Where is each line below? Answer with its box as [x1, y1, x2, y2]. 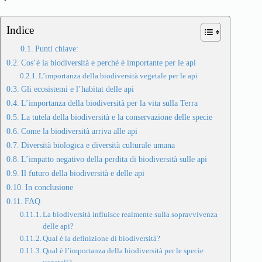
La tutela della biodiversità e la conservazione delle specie [20, 112, 212, 122]
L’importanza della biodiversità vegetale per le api [39, 71, 198, 81]
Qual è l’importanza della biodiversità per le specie [43, 246, 204, 256]
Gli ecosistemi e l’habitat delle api [20, 84, 134, 94]
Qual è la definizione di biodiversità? [43, 234, 161, 243]
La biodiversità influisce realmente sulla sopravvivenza [43, 210, 218, 219]
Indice [6, 24, 34, 37]
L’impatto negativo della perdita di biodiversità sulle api [20, 154, 207, 164]
